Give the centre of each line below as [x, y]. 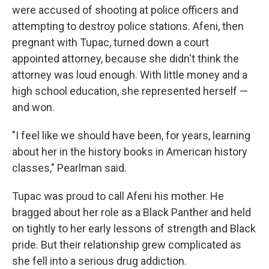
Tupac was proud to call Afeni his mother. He [118, 196]
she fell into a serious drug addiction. [99, 261]
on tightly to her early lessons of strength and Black [134, 228]
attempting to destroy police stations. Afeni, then [128, 26]
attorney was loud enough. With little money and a [130, 74]
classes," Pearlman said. [69, 168]
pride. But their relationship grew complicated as [127, 244]
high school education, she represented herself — [130, 91]
